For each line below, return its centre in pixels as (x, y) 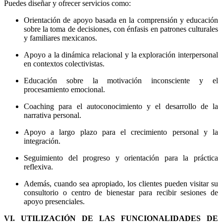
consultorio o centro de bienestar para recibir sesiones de (121, 193)
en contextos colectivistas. (64, 64)
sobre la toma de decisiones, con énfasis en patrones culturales (121, 29)
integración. (42, 141)
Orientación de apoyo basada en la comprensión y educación (121, 20)
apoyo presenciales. (54, 202)
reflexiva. (38, 167)
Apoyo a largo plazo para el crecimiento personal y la (121, 132)
